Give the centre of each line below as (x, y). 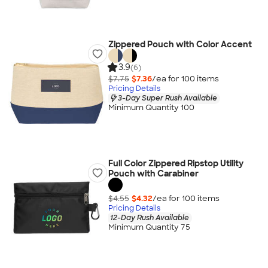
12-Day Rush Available (149, 217)
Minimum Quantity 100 (151, 108)
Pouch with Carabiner (153, 173)
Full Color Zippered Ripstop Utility (176, 163)
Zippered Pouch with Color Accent (180, 44)
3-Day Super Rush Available (167, 98)
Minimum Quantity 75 (149, 227)
